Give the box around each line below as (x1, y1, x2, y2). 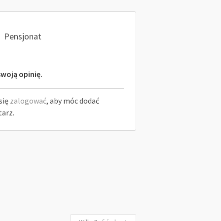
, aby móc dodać (46, 96, 99, 106)
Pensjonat (3, 30, 41, 42)
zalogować (9, 96, 46, 106)
